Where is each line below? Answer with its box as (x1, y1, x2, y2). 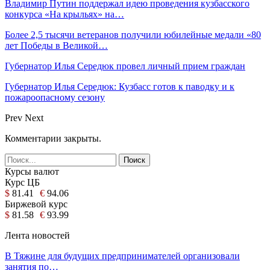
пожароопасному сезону (5, 92, 105, 102)
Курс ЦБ (5, 177, 40, 187)
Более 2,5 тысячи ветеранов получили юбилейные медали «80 (5, 29, 261, 40)
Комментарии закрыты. (5, 133, 101, 143)
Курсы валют (5, 166, 59, 177)
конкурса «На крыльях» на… (5, 8, 124, 19)
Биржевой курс (5, 198, 67, 209)
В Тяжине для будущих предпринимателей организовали (5, 250, 240, 261)
